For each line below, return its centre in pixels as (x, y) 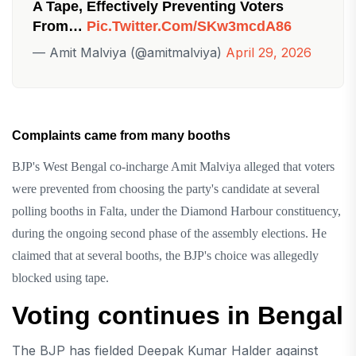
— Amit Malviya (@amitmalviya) (129, 52)
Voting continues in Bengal (178, 315)
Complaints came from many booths (121, 135)
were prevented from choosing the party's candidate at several (166, 188)
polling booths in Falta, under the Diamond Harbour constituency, (176, 211)
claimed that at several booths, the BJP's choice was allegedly (165, 255)
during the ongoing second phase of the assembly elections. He (169, 233)
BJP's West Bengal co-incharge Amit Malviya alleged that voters (173, 166)
